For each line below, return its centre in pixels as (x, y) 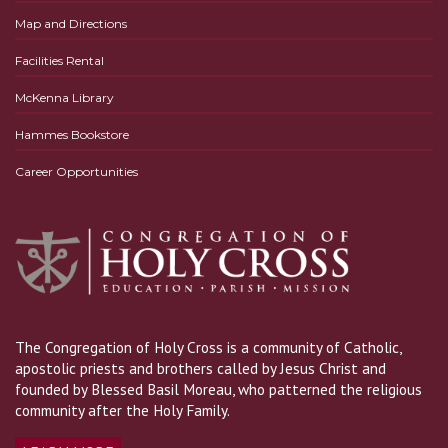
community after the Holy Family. (122, 409)
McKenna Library (64, 97)
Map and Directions (71, 23)
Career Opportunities (76, 171)
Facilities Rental (59, 60)
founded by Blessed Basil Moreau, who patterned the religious (218, 388)
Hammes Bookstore (72, 134)
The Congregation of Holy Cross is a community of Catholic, (208, 346)
